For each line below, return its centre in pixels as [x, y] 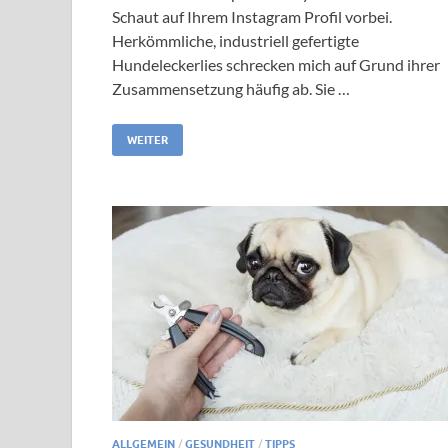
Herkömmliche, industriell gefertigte [235, 40]
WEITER [147, 139]
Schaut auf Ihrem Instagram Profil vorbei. [252, 16]
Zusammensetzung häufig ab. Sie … [231, 88]
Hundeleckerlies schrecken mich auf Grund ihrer [276, 64]
